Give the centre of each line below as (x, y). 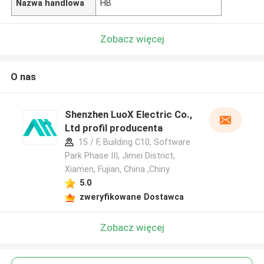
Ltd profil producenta (113, 128)
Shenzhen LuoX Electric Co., (128, 115)
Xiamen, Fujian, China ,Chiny (117, 169)
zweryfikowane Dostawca (131, 197)
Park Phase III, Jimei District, (120, 156)
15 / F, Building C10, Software (133, 142)
